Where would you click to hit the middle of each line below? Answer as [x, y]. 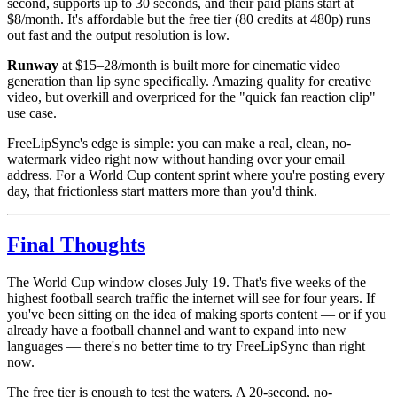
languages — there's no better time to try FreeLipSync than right [186, 346]
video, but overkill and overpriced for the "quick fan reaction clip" [191, 97]
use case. [32, 113]
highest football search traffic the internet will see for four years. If [191, 298]
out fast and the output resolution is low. [118, 35]
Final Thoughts [76, 244]
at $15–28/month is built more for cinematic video [199, 65]
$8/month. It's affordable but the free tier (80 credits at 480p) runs [189, 19]
